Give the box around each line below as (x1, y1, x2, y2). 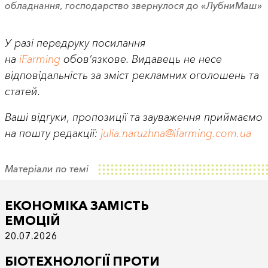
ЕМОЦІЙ (4, 212, 60, 228)
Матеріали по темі (4, 162, 89, 175)
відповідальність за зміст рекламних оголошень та (4, 68, 259, 82)
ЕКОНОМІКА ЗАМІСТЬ (4, 197, 149, 213)
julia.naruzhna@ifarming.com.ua (100, 126, 251, 140)
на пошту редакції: (4, 126, 100, 140)
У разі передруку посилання (4, 36, 146, 50)
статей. (4, 84, 41, 98)
